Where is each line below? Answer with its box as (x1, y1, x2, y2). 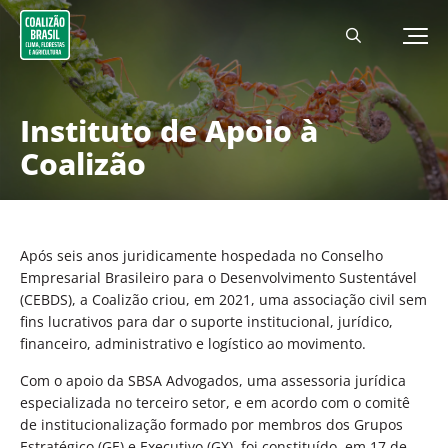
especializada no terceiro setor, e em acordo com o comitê (20, 393, 410, 412)
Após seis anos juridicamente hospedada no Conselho (20, 246, 383, 265)
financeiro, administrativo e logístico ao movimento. (20, 334, 366, 353)
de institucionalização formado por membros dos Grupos (20, 415, 403, 434)
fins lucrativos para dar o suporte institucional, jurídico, (20, 312, 393, 331)
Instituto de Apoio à (20, 110, 318, 151)
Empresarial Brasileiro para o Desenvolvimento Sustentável (20, 268, 417, 287)
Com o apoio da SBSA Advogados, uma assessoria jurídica (20, 371, 406, 390)
